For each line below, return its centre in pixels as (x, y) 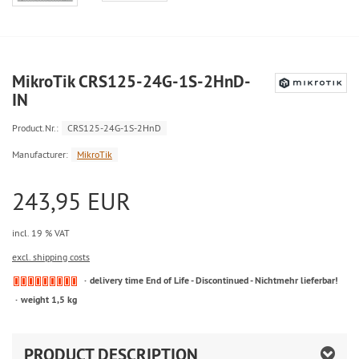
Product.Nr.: (35, 128)
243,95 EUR (71, 202)
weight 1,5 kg (49, 299)
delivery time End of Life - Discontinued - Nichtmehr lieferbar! (214, 281)
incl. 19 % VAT (41, 233)
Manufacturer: (40, 155)
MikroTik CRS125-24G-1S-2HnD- (131, 82)
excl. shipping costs (51, 257)
